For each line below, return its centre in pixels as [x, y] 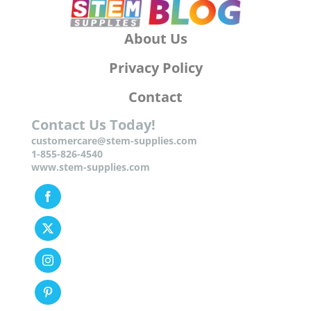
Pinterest [66, 279]
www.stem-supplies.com [91, 149]
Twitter [62, 215]
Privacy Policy [155, 49]
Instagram [68, 247]
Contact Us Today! [93, 106]
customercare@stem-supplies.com [114, 122]
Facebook [68, 183]
